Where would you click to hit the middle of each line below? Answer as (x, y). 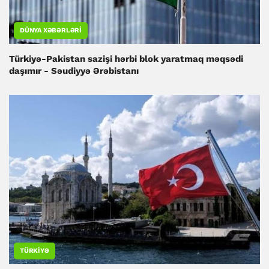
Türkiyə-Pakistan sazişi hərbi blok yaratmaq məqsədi (126, 59)
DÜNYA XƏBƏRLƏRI (51, 30)
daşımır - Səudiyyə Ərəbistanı (74, 71)
